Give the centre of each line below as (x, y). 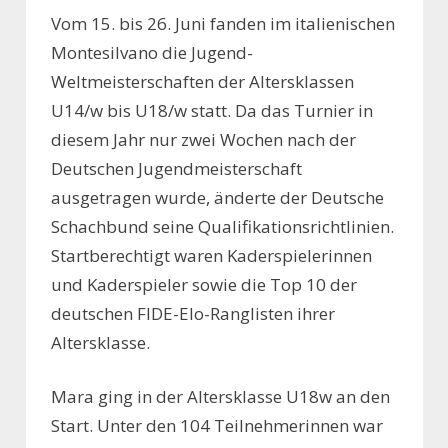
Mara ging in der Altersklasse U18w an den (220, 397)
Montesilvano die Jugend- (152, 52)
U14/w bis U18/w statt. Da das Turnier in (212, 110)
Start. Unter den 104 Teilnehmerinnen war (217, 426)
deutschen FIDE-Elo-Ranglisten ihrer (193, 313)
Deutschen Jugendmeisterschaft (176, 168)
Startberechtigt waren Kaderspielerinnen (211, 255)
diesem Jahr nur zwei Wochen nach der (203, 139)
